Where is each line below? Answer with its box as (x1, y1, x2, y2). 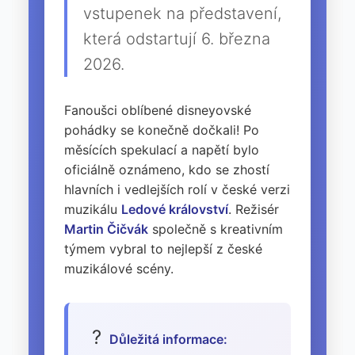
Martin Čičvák (64, 221, 148, 238)
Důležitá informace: (109, 331, 227, 348)
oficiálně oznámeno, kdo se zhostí (64, 162, 269, 178)
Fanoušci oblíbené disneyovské (64, 102, 251, 119)
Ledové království (121, 201, 228, 218)
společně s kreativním (148, 221, 283, 238)
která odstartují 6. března (83, 29, 270, 49)
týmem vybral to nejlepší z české (64, 241, 262, 258)
